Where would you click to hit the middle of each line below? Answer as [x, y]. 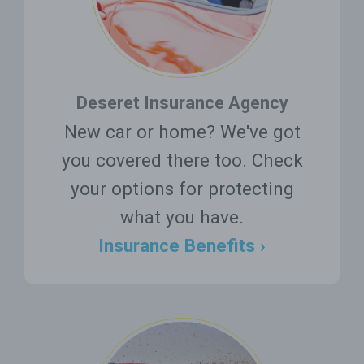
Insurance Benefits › [182, 245]
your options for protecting [182, 188]
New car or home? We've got [182, 131]
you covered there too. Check [182, 160]
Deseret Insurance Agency [182, 102]
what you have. [182, 217]
